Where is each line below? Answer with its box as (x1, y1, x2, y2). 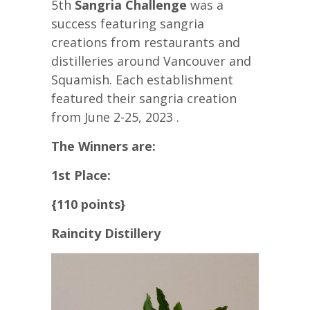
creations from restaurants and (51, 34, 240, 51)
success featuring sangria (51, 15, 204, 32)
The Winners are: (51, 138, 156, 154)
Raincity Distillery (51, 225, 161, 241)
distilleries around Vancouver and (51, 53, 251, 69)
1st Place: (51, 167, 111, 183)
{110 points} (51, 196, 125, 212)
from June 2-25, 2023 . (51, 109, 183, 125)
